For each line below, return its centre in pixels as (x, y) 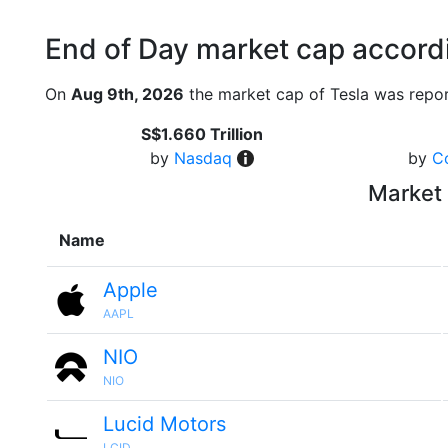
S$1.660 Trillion (201, 134)
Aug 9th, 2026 (127, 94)
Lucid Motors (164, 424)
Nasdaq (202, 158)
